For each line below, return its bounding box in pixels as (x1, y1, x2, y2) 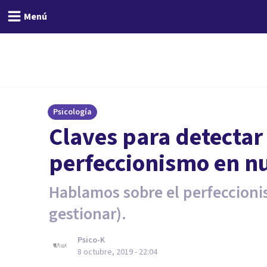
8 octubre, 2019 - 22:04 (77, 246, 157, 258)
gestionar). (49, 202, 126, 226)
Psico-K (77, 234, 105, 246)
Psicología (53, 106, 92, 118)
